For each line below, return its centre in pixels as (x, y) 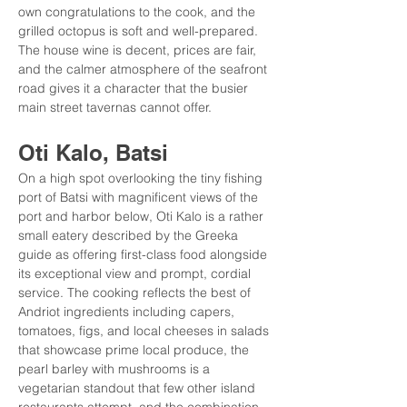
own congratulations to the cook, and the (139, 12)
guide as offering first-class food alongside (144, 254)
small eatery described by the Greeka (130, 235)
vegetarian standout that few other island (139, 388)
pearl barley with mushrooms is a (116, 369)
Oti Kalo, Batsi (93, 153)
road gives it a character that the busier (135, 88)
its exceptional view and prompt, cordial (136, 273)
